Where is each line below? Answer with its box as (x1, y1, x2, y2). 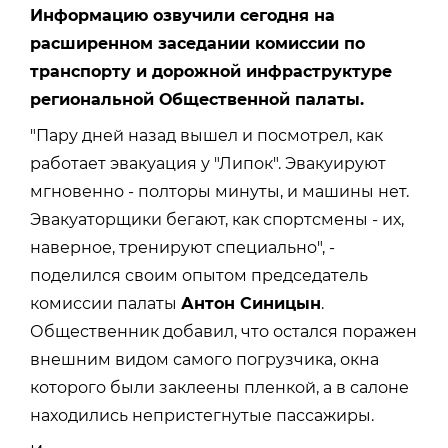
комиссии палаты (30, 293, 181, 313)
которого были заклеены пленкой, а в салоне (30, 377, 409, 397)
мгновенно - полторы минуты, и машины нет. (30, 181, 409, 201)
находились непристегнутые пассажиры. (30, 405, 374, 425)
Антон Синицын (181, 293, 321, 313)
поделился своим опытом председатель (30, 265, 368, 285)
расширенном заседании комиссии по (30, 33, 365, 53)
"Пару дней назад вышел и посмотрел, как (30, 125, 383, 145)
